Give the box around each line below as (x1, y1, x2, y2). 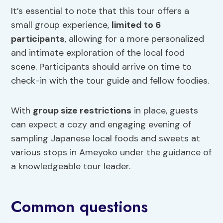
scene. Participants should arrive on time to (11, 61, 192, 73)
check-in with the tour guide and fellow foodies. (11, 75, 210, 87)
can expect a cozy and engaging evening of (11, 118, 192, 131)
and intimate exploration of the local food (11, 47, 185, 59)
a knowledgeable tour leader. (11, 160, 131, 173)
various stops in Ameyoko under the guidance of (11, 146, 212, 159)
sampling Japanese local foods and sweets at (11, 132, 201, 145)
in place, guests (131, 105, 199, 117)
